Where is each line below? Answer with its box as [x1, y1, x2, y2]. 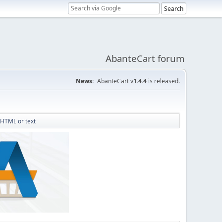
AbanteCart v [97, 77, 133, 85]
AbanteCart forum [106, 52, 184, 64]
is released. [147, 77, 180, 85]
